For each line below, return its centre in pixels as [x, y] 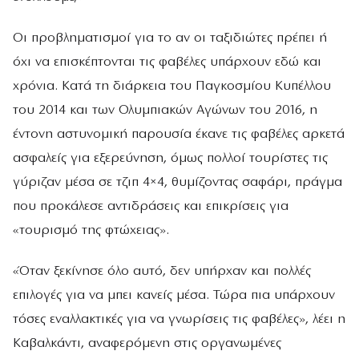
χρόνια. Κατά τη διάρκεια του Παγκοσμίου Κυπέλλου [172, 87]
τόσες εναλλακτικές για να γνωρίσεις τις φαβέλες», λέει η [179, 320]
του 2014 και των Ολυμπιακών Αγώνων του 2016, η [165, 111]
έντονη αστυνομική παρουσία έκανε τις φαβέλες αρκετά [179, 135]
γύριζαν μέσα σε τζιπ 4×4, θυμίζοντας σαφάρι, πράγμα [177, 183]
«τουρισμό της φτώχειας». [91, 231]
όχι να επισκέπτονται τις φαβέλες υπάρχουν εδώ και [167, 63]
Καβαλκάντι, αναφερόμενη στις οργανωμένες [147, 344]
